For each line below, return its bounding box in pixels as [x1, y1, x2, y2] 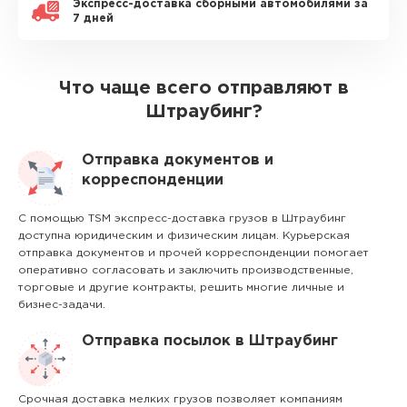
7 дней [73, 14, 114, 24]
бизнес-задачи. [18, 300, 105, 310]
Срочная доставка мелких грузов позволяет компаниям [18, 394, 342, 404]
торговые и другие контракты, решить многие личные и [18, 283, 344, 293]
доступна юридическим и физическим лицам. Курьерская [18, 231, 350, 241]
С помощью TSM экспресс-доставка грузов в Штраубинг [18, 213, 346, 223]
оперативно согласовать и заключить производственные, [18, 265, 353, 275]
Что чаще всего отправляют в [58, 80, 349, 96]
